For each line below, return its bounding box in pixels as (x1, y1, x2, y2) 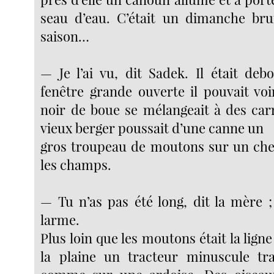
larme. (40, 210, 80, 229)
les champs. (40, 155, 112, 174)
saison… (40, 27, 90, 46)
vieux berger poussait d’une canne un (40, 119, 264, 138)
